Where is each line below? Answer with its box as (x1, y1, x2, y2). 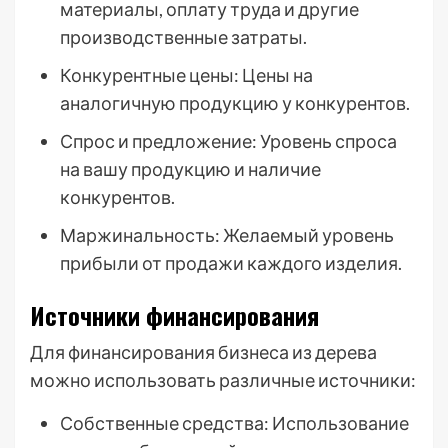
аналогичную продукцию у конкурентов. (60, 92, 410, 114)
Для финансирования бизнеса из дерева (30, 341, 377, 363)
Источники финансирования (30, 297, 319, 333)
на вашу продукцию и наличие (60, 158, 321, 180)
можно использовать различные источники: (30, 369, 416, 391)
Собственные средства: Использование (60, 412, 409, 434)
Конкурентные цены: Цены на (60, 64, 313, 86)
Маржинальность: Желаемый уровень (60, 224, 394, 246)
